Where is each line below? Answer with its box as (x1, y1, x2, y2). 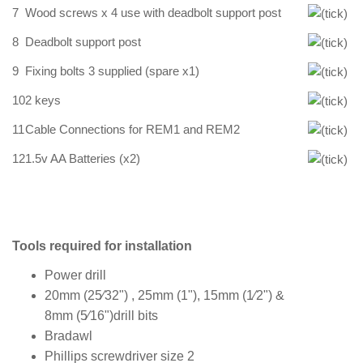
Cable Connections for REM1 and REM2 (25, 122, 240, 137)
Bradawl (45, 328, 92, 343)
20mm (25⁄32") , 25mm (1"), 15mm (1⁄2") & (45, 288, 284, 302)
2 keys (25, 93, 61, 108)
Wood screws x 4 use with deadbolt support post (25, 6, 281, 20)
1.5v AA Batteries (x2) (25, 152, 140, 166)
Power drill (45, 267, 106, 282)
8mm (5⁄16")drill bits (45, 308, 158, 322)
